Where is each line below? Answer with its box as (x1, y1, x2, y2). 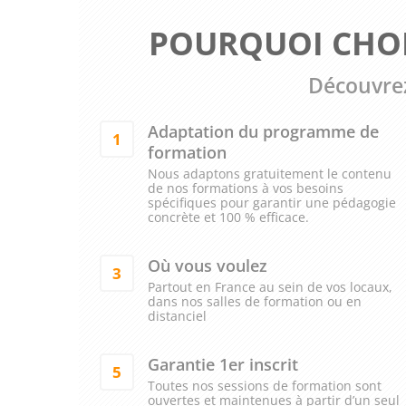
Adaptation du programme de (147, 120, 379, 143)
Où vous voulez (147, 254, 267, 277)
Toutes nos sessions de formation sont (147, 377, 382, 395)
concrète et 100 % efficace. (147, 208, 309, 227)
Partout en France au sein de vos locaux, (147, 278, 392, 296)
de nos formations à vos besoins (147, 179, 343, 198)
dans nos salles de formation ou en (147, 293, 362, 311)
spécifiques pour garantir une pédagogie (147, 194, 396, 212)
